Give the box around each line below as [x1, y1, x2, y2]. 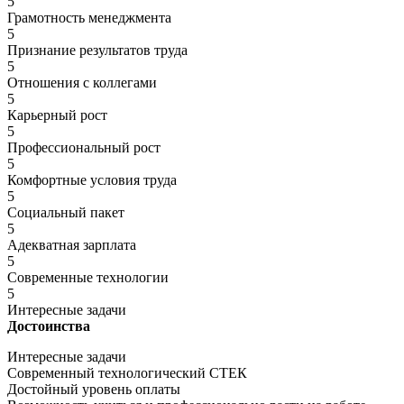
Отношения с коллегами [7, 74, 157, 90]
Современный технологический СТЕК [7, 364, 247, 381]
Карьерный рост [7, 106, 107, 123]
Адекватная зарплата [7, 236, 136, 252]
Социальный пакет [7, 204, 124, 220]
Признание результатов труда [7, 41, 188, 58]
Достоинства [7, 317, 90, 334]
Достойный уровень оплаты [7, 381, 180, 397]
